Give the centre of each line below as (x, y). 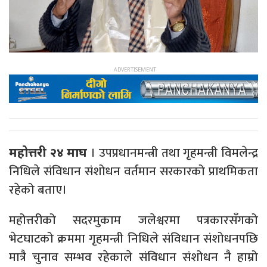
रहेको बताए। (38, 190)
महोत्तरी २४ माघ (48, 152)
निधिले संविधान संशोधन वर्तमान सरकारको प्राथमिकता (133, 171)
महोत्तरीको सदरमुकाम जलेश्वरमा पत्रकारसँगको (133, 220)
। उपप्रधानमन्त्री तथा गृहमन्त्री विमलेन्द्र (173, 153)
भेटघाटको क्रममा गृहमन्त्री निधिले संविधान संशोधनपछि (133, 238)
